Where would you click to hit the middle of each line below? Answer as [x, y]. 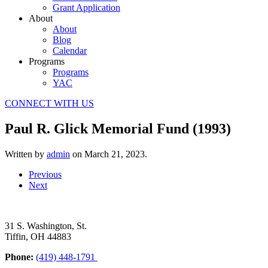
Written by [26, 154]
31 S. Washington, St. [46, 226]
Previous [45, 174]
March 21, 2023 [115, 154]
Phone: [19, 257]
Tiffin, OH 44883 [38, 236]
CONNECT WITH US [49, 103]
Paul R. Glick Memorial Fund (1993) [118, 128]
